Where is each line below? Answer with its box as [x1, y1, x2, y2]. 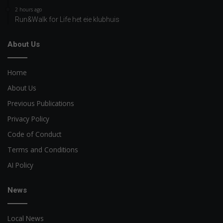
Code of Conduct [7, 129, 61, 139]
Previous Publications [7, 99, 74, 109]
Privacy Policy [7, 114, 49, 124]
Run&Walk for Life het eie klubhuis [15, 15, 119, 24]
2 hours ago [15, 6, 42, 13]
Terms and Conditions [7, 145, 78, 155]
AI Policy [7, 160, 33, 170]
